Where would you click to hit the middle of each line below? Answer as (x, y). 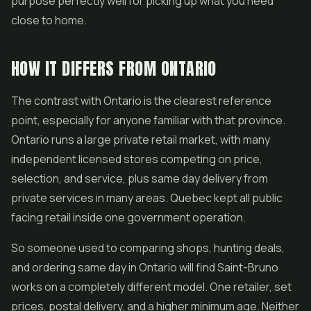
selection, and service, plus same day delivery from (140, 178)
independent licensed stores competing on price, (137, 159)
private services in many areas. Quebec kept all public (147, 198)
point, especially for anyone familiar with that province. (148, 120)
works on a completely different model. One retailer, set (151, 287)
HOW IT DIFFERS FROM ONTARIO (114, 69)
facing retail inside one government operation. (128, 217)
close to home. (49, 20)
